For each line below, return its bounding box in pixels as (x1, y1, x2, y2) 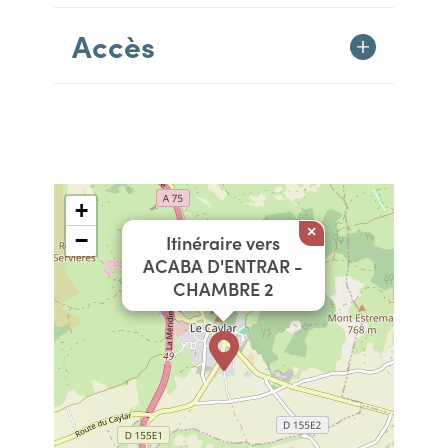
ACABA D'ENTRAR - (143, 253, 303, 278)
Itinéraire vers (166, 230, 280, 255)
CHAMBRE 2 (172, 276, 274, 301)
